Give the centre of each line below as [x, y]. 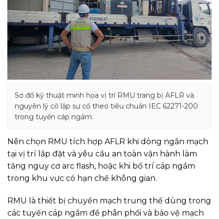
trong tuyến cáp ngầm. [54, 117]
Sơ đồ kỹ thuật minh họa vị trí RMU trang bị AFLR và [104, 96]
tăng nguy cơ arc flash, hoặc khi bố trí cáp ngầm [101, 166]
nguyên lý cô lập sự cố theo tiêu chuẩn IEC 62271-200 [106, 106]
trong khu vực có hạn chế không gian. [82, 178]
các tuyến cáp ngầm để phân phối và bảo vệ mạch [106, 213]
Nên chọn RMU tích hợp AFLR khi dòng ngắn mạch [108, 142]
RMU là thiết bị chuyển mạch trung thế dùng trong [109, 201]
